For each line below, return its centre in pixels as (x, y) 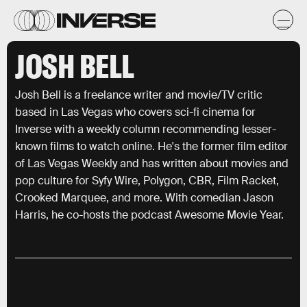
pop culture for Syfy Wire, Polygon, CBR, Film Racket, (147, 181)
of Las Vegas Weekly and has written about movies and (152, 163)
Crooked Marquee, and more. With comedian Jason (144, 198)
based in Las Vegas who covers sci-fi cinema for (135, 112)
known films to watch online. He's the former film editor (151, 146)
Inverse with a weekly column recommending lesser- (146, 129)
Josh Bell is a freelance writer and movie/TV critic (139, 95)
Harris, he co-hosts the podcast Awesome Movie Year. (149, 215)
